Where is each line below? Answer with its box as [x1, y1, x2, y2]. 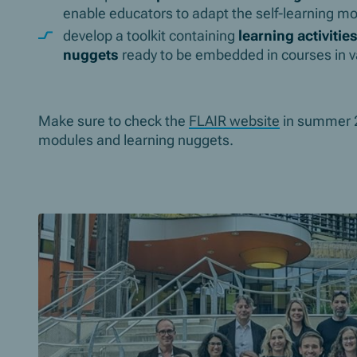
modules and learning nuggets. [38, 132, 233, 149]
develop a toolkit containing [62, 28, 238, 45]
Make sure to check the [38, 113, 189, 130]
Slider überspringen [37, 214, 142, 229]
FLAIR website [189, 113, 280, 130]
